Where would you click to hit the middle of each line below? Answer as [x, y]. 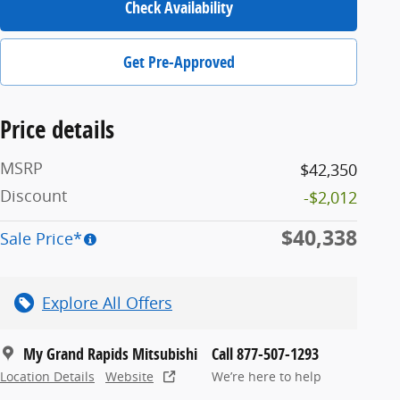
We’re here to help [267, 376]
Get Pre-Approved [179, 62]
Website [129, 376]
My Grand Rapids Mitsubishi [110, 354]
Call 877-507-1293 [265, 354]
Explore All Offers [107, 302]
